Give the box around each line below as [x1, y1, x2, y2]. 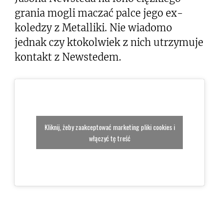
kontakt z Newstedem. [15, 51, 121, 63]
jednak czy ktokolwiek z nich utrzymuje [15, 36, 203, 48]
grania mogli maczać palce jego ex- [15, 7, 183, 19]
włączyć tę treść [88, 133, 131, 144]
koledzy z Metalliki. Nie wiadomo [15, 22, 172, 34]
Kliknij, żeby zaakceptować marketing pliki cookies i [44, 122, 175, 132]
